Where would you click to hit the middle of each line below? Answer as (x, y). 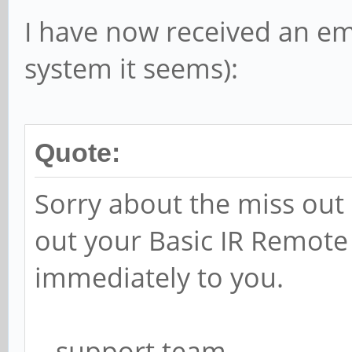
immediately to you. (159, 277)
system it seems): (131, 68)
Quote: (77, 152)
